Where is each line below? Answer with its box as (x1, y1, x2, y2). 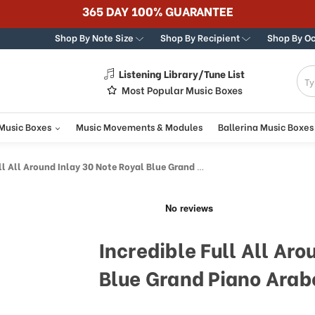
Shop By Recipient (160, 30, 243, 44)
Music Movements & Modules (75, 120, 202, 134)
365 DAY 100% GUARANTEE (82, 2, 233, 19)
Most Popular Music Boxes (121, 82, 243, 97)
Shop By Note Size (54, 30, 136, 44)
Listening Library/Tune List (119, 66, 245, 81)
